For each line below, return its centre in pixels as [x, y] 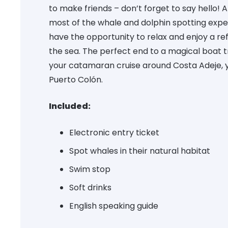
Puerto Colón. [76, 80]
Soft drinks [90, 188]
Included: [70, 106]
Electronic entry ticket [114, 133]
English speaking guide [114, 206]
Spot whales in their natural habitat [140, 151]
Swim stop [90, 169]
